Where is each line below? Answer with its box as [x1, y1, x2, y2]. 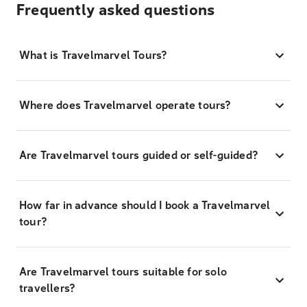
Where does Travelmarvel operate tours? [19, 98, 231, 112]
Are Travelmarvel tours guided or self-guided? [19, 148, 258, 162]
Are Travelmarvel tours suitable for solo [19, 265, 227, 278]
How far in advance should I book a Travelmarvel [19, 198, 271, 212]
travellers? [19, 281, 75, 295]
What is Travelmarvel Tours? [19, 48, 167, 62]
